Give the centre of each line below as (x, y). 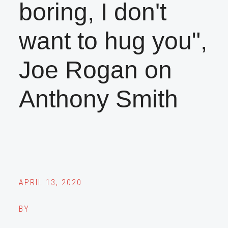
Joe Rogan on (96, 70)
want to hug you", (113, 41)
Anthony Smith (99, 99)
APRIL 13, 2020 (51, 183)
